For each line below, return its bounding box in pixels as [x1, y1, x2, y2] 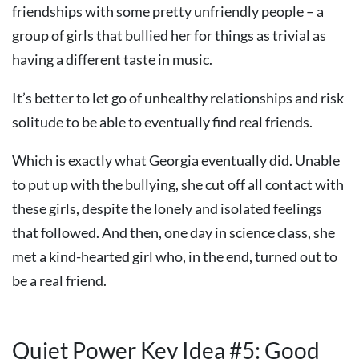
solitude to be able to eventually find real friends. [12, 113, 313, 131]
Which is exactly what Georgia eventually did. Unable [12, 151, 340, 169]
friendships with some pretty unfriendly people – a [12, 2, 324, 20]
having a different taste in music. [12, 50, 212, 68]
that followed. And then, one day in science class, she [12, 224, 335, 241]
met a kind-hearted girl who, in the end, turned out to [12, 248, 337, 265]
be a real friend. [12, 272, 107, 289]
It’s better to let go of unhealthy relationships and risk [12, 89, 344, 107]
